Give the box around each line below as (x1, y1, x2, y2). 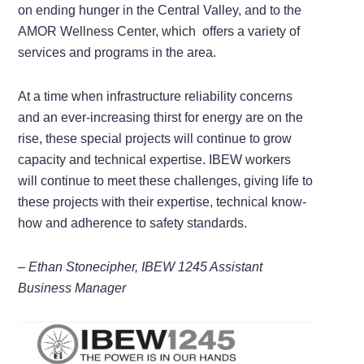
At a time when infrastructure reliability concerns (18, 89, 293, 103)
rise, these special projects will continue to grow (18, 131, 292, 145)
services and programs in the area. (18, 45, 217, 59)
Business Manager (18, 280, 127, 295)
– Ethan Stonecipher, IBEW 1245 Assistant (18, 259, 263, 274)
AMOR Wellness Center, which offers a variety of (18, 24, 301, 38)
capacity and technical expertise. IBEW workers (18, 152, 292, 167)
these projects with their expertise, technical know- (18, 194, 307, 209)
